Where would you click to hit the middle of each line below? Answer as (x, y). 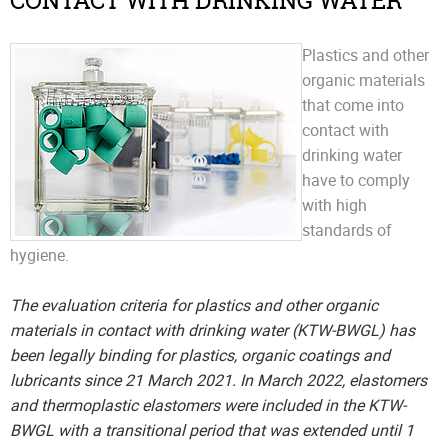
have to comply (356, 180)
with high (334, 205)
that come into (353, 105)
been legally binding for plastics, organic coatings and (200, 355)
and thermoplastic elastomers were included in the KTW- (208, 405)
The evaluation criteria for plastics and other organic (194, 305)
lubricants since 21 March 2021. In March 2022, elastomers (218, 380)
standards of (347, 230)
